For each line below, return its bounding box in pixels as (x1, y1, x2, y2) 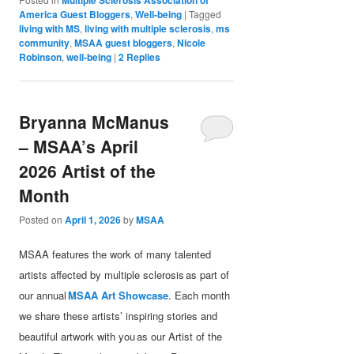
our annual (19, 287, 69, 303)
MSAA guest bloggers (74, 35, 173, 50)
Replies (124, 49, 161, 64)
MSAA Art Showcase (68, 287, 169, 303)
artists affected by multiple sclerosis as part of (19, 266, 230, 282)
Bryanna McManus (19, 110, 170, 134)
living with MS (19, 21, 81, 36)
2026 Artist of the (19, 159, 156, 183)
